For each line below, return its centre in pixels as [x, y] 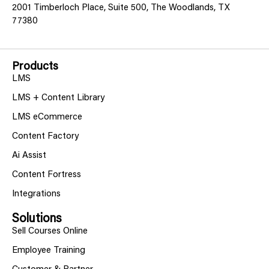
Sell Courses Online [50, 232]
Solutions [37, 219]
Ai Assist [29, 156]
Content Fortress [47, 175]
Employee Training [49, 251]
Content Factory [45, 137]
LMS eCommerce [47, 118]
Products [35, 67]
